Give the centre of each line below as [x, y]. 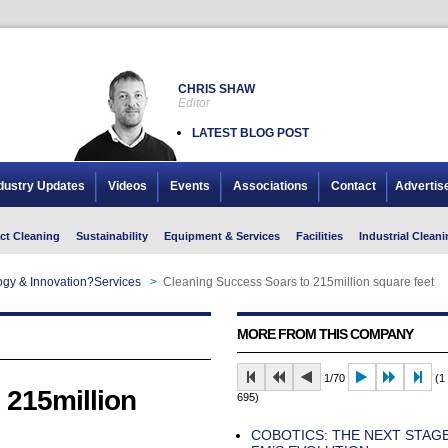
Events [189, 186]
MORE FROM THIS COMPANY [324, 334]
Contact [353, 186]
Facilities [319, 236]
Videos [127, 186]
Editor [193, 103]
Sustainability [111, 236]
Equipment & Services [221, 236]
